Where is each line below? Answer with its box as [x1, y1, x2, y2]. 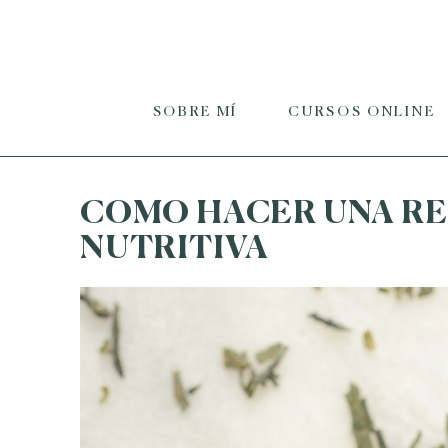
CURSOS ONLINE [288, 105, 436, 119]
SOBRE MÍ [152, 105, 239, 119]
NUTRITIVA [80, 233, 270, 265]
